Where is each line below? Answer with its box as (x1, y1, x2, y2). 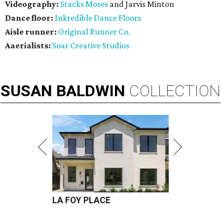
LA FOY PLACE (52, 195, 110, 206)
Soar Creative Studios (52, 40, 129, 51)
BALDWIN (56, 81, 125, 101)
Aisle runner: (5, 27, 58, 37)
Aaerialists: (5, 40, 52, 51)
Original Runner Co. (58, 27, 130, 37)
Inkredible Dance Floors (55, 13, 141, 23)
